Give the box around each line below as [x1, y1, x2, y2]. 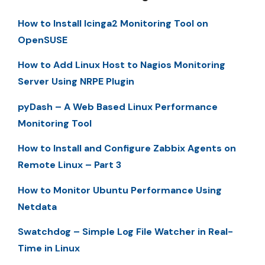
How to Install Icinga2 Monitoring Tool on [18, 17, 208, 30]
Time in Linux [18, 241, 80, 254]
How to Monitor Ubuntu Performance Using [18, 183, 222, 196]
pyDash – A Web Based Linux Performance [18, 100, 218, 113]
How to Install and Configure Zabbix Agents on [18, 142, 236, 155]
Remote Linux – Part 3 [18, 159, 121, 172]
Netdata [18, 200, 57, 213]
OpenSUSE [18, 34, 67, 46]
